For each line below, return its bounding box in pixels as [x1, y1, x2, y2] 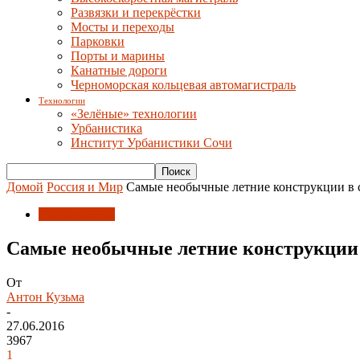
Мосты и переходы [71, 20, 174, 34]
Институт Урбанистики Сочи [71, 136, 232, 149]
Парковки [71, 35, 125, 48]
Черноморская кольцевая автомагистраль [71, 78, 296, 92]
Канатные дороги [71, 63, 167, 77]
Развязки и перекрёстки [71, 6, 201, 19]
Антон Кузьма [6, 289, 84, 304]
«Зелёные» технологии [71, 107, 197, 121]
